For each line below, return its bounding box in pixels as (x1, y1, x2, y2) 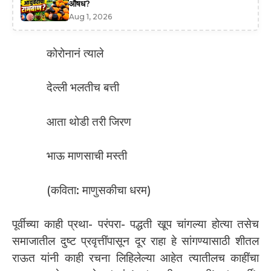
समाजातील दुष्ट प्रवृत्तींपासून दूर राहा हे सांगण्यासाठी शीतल (12, 234, 259, 249)
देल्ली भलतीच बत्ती (47, 80, 119, 95)
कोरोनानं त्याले (47, 46, 103, 60)
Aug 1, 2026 (69, 11, 112, 21)
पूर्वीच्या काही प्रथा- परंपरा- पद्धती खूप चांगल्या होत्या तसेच (12, 217, 259, 232)
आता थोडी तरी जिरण (47, 114, 131, 129)
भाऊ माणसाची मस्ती (47, 149, 127, 163)
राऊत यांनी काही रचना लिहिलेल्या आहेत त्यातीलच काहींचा (12, 251, 259, 266)
